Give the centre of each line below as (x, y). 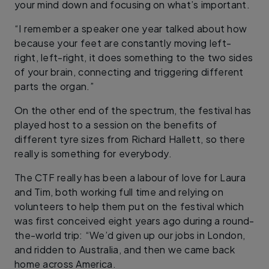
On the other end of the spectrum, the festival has (133, 110)
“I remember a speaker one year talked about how (131, 28)
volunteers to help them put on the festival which (129, 206)
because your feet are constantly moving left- (123, 43)
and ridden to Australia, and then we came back (125, 249)
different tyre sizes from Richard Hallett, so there (130, 139)
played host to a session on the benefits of (116, 124)
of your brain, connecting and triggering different (129, 71)
